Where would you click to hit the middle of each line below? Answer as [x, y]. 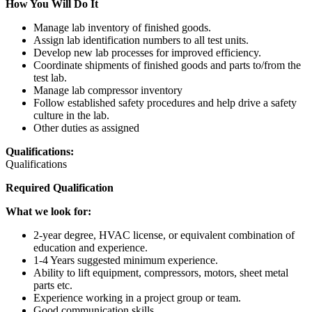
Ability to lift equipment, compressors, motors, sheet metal [161, 272]
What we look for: [48, 211]
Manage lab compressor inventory [108, 90]
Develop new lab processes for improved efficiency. [147, 52]
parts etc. [53, 285]
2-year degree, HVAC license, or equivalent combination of [164, 235]
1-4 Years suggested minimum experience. [126, 260]
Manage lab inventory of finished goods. [122, 27]
